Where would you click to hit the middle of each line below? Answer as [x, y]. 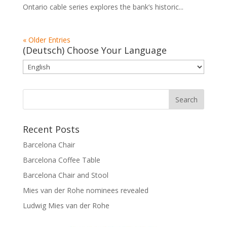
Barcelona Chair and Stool [65, 175]
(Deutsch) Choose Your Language [94, 50]
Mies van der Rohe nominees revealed [85, 191]
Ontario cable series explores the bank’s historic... [103, 7]
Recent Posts [51, 129]
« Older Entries [46, 40]
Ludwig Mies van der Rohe [66, 206]
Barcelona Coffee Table [61, 160]
